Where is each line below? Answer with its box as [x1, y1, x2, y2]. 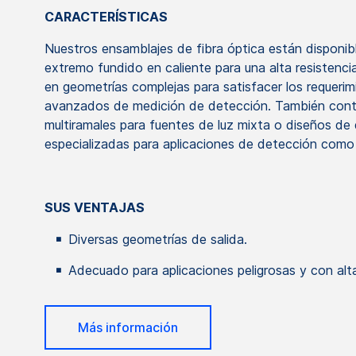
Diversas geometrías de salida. [68, 231, 247, 247]
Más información [78, 319, 178, 335]
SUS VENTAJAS [44, 199, 145, 215]
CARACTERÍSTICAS [44, 9, 168, 25]
